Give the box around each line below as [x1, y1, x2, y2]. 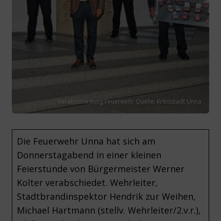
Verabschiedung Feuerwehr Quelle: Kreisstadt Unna [58, 97, 201, 106]
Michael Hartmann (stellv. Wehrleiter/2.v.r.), [17, 204, 201, 216]
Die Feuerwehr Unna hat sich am [17, 135, 155, 147]
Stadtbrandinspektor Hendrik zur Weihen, [17, 190, 196, 202]
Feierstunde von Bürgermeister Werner [17, 163, 184, 175]
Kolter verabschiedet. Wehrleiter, [17, 177, 158, 188]
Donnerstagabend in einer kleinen [17, 149, 161, 161]
